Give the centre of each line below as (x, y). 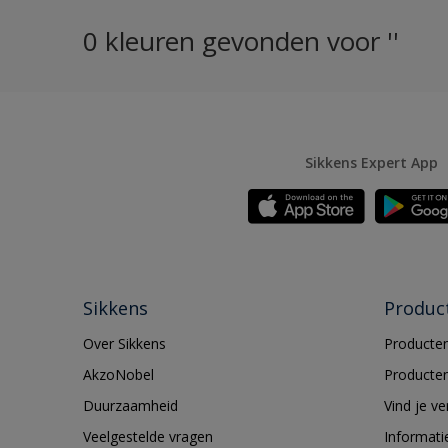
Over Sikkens (124, 343)
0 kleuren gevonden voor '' (241, 41)
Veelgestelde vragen (148, 436)
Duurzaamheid (130, 405)
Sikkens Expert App (371, 162)
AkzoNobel (118, 374)
